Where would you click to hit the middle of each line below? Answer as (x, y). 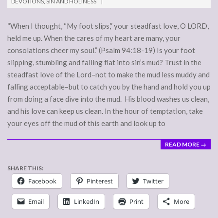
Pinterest (100, 181)
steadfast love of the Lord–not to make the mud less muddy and (109, 75)
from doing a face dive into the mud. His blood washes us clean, (108, 99)
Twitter (153, 181)
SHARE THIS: (25, 168)
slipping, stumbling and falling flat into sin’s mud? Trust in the (104, 63)
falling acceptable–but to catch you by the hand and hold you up (109, 87)
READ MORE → (186, 145)
